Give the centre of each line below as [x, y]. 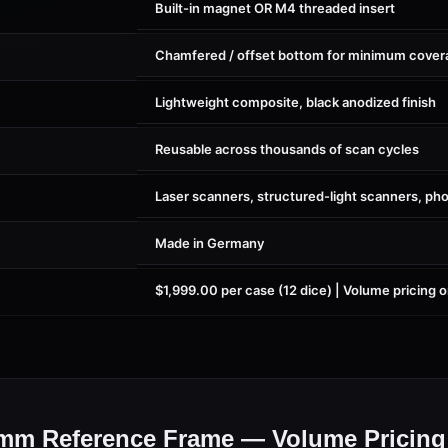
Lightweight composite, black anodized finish [295, 94]
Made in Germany [209, 235]
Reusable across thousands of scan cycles [287, 141]
